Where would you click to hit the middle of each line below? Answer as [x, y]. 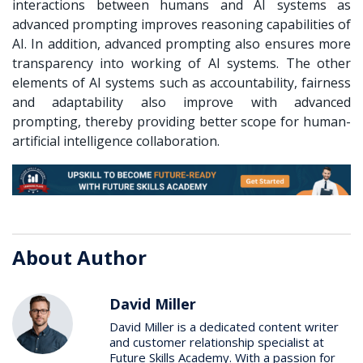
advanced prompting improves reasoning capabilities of [181, 24]
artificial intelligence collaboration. [117, 141]
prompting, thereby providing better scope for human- [181, 121]
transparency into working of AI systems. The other [181, 63]
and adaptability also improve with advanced [181, 102]
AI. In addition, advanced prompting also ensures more [181, 43]
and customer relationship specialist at [217, 342]
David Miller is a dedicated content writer [224, 326]
